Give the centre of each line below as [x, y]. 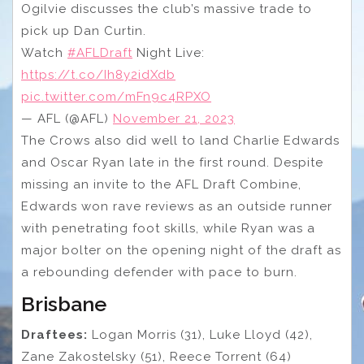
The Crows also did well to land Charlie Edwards [180, 141]
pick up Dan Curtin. [84, 31]
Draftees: [54, 335]
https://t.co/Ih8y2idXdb [98, 75]
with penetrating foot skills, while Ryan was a [168, 229]
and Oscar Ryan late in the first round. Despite [172, 163]
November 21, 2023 [174, 119]
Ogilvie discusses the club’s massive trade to [167, 9]
